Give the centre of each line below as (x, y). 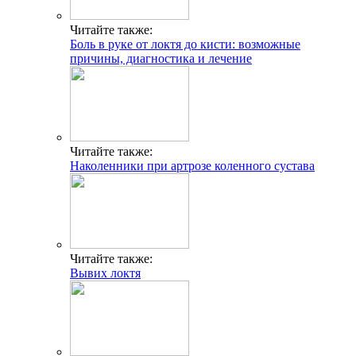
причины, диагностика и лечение (161, 58)
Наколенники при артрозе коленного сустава (192, 165)
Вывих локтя (105, 273)
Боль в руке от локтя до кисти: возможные (185, 44)
